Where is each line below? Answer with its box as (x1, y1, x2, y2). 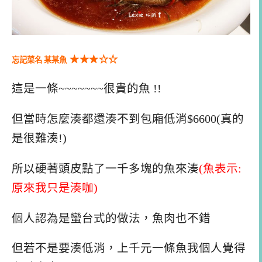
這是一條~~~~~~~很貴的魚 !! (12, 82, 161, 95)
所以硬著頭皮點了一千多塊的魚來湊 (12, 162, 199, 175)
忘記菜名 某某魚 (12, 55, 67, 64)
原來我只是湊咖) (12, 181, 98, 194)
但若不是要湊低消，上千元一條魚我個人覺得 (12, 242, 246, 255)
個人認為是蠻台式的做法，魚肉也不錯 (12, 212, 211, 225)
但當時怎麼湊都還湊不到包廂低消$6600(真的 (12, 113, 244, 126)
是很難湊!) (12, 132, 67, 145)
